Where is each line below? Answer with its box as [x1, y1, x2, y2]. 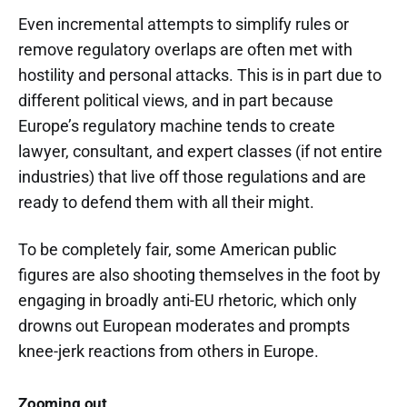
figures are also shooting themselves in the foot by [18, 265, 381, 284]
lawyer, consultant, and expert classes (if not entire [18, 142, 382, 161]
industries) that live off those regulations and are [18, 167, 366, 186]
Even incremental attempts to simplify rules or [18, 15, 349, 34]
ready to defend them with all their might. [18, 193, 314, 212]
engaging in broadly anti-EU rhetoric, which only [18, 291, 357, 310]
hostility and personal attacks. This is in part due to [18, 65, 382, 84]
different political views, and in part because [18, 91, 333, 110]
